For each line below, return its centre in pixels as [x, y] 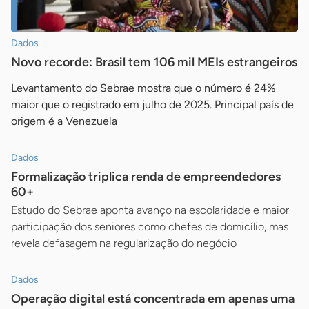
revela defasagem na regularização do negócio [124, 243]
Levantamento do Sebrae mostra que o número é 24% [143, 88]
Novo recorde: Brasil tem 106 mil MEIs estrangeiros [154, 62]
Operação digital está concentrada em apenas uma [153, 298]
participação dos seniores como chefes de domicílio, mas [150, 226]
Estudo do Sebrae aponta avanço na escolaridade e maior [150, 210]
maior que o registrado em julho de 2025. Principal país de [152, 104]
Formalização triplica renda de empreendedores [146, 176]
